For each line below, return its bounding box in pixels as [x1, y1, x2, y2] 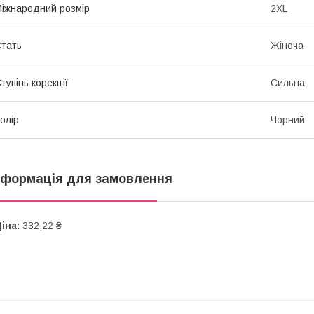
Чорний [271, 114, 305, 126]
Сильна [271, 77, 305, 89]
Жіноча [271, 40, 303, 52]
